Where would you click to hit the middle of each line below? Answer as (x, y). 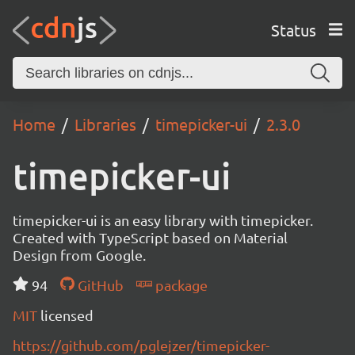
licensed (67, 315)
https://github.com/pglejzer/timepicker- (141, 345)
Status (293, 29)
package (179, 285)
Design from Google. (79, 255)
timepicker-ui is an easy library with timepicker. (163, 220)
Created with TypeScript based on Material (150, 237)
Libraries (105, 124)
